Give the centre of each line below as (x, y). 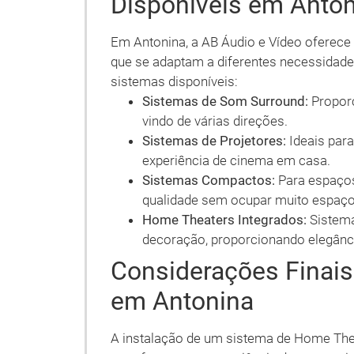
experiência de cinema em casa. (236, 160)
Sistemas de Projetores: (214, 141)
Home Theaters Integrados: (224, 220)
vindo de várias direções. (215, 121)
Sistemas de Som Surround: (225, 101)
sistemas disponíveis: (174, 81)
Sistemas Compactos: (209, 180)
